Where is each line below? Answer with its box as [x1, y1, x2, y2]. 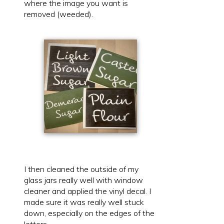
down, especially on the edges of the [24, 207, 154, 218]
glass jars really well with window [24, 174, 143, 185]
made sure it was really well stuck [24, 196, 144, 207]
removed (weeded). [24, 9, 93, 19]
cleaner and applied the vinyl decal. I [24, 185, 151, 196]
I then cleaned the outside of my [24, 163, 138, 174]
